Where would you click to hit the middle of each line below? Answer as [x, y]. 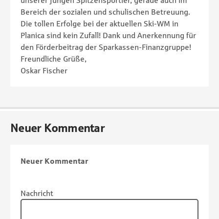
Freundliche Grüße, [54, 59]
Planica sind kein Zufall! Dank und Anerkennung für [108, 35]
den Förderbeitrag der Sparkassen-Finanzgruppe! [106, 47]
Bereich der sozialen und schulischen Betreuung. [105, 12]
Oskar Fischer [44, 71]
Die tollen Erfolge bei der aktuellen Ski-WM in [99, 24]
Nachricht [37, 193]
